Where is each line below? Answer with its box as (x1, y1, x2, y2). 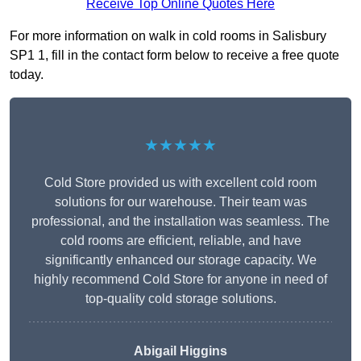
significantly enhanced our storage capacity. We (44, 253, 317, 268)
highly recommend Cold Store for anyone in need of (34, 272, 327, 287)
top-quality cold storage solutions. (85, 292, 276, 306)
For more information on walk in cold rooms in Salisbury (10, 29, 326, 44)
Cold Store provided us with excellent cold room (44, 176, 317, 190)
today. (10, 68, 44, 82)
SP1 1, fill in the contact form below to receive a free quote (10, 48, 339, 63)
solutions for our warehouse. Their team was (54, 195, 307, 210)
